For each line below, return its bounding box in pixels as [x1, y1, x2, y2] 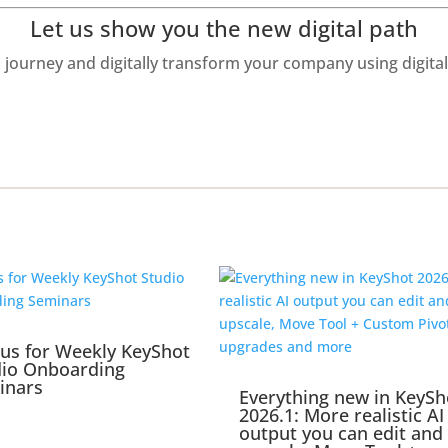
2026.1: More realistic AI [239, 403, 444, 428]
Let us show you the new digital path [30, 12, 418, 43]
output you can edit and [239, 421, 443, 446]
